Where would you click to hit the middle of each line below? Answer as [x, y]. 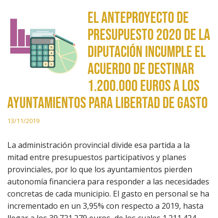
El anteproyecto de [138, 18]
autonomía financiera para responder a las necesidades [108, 182]
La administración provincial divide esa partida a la [99, 145]
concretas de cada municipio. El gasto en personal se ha [108, 194]
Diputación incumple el [147, 52]
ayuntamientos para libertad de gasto [108, 103]
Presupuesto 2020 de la [149, 35]
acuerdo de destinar [141, 69]
